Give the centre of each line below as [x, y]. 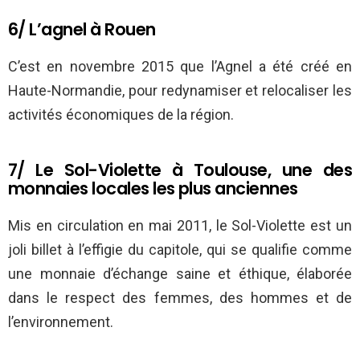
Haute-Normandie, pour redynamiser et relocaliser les [180, 91]
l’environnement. [61, 322]
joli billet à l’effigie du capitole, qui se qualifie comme [180, 250]
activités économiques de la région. [121, 115]
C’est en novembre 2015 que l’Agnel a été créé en [180, 67]
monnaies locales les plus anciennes [153, 189]
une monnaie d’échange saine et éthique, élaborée [180, 274]
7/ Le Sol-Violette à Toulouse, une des [180, 170]
